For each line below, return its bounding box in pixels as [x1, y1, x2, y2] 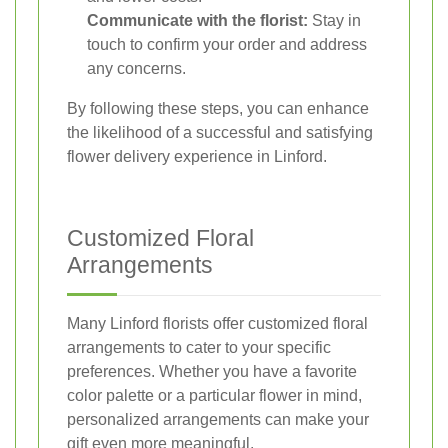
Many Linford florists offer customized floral [67, 314, 368, 332]
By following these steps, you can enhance [67, 99, 369, 117]
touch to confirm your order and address [87, 35, 367, 53]
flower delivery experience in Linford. [67, 147, 327, 165]
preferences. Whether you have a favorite [67, 362, 357, 380]
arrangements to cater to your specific [67, 338, 331, 356]
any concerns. [87, 59, 186, 77]
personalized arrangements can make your [67, 410, 369, 428]
